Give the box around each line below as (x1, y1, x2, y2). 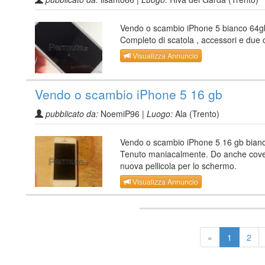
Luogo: (147, 107, 173, 119)
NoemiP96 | (98, 107, 147, 119)
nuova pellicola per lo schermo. (120, 159, 237, 172)
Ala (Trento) (173, 107, 219, 119)
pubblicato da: (46, 107, 98, 119)
